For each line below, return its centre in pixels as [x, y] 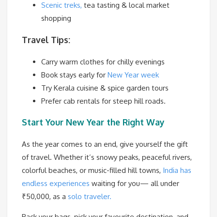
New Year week [133, 75]
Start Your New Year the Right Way [93, 122]
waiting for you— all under [134, 183]
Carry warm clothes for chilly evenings [103, 62]
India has [177, 170]
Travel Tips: [46, 39]
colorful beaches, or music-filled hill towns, [92, 170]
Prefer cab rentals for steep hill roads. [103, 101]
